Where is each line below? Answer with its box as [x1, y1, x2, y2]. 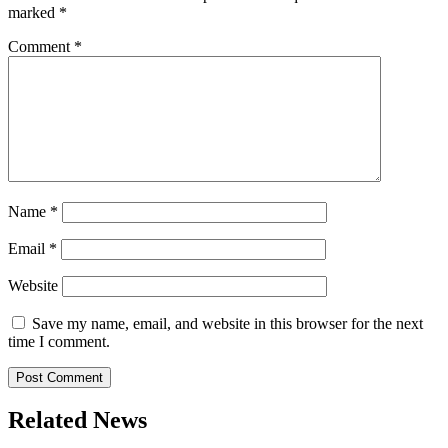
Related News [8, 407, 147, 434]
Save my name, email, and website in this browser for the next [32, 314, 423, 332]
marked [8, 3, 59, 21]
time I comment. [8, 332, 110, 350]
